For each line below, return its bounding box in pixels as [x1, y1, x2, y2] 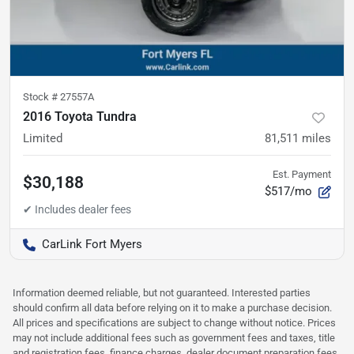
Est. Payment [273, 168, 331, 181]
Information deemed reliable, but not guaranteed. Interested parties [13, 287, 311, 299]
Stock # [23, 91, 60, 104]
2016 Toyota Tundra [23, 109, 137, 125]
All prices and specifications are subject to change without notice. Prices [13, 317, 336, 330]
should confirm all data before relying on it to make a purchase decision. [13, 302, 332, 314]
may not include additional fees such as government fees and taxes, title [13, 332, 335, 345]
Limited [23, 131, 62, 146]
